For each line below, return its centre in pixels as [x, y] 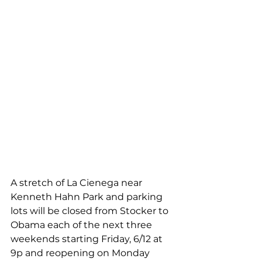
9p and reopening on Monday [81, 253]
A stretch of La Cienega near [77, 182]
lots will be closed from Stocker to [91, 211]
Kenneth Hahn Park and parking [88, 196]
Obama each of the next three [82, 225]
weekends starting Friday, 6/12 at [88, 239]
